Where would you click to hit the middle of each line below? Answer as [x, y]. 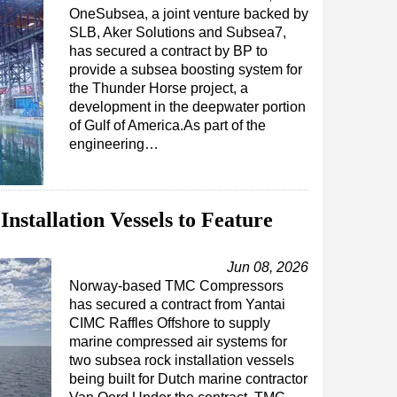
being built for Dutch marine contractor [188, 379]
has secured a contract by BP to [168, 51]
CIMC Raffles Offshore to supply [170, 323]
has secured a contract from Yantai [177, 304]
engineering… [114, 144]
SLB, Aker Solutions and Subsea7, [178, 32]
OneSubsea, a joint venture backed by [189, 14]
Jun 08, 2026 [268, 267]
